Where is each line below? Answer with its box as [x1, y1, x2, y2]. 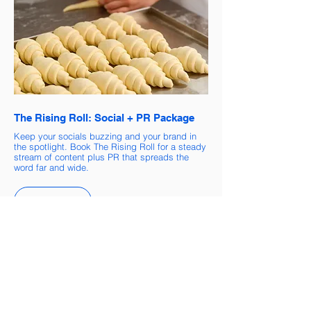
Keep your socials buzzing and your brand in [14, 131, 196, 142]
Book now [30, 195, 73, 207]
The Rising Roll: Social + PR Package [14, 112, 194, 124]
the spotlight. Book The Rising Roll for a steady [14, 141, 206, 153]
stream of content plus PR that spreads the [14, 151, 189, 163]
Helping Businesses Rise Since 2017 [14, 283, 190, 296]
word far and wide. [14, 162, 89, 174]
